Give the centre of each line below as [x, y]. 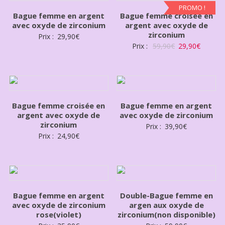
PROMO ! [192, 8]
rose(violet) [59, 215]
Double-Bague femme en [166, 196]
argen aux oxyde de [166, 205]
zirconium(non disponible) [166, 215]
